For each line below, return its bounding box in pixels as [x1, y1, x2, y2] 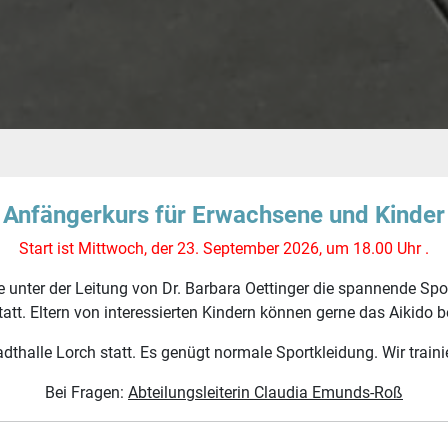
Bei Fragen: [45, 383, 128, 403]
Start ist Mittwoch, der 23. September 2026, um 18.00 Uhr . [19, 239, 429, 259]
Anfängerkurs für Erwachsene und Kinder [3, 201, 445, 230]
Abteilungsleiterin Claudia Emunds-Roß [128, 383, 403, 403]
